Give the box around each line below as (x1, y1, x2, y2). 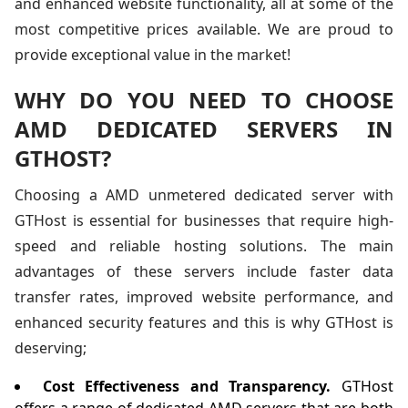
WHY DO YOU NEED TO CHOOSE (15, 85, 393, 115)
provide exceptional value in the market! (15, 45, 291, 65)
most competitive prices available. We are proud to (15, 19, 393, 39)
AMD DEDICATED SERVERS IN (15, 114, 393, 144)
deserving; (15, 338, 87, 358)
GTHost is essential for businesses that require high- (15, 210, 393, 230)
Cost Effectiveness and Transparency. (42, 376, 331, 396)
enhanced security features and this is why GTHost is (15, 312, 393, 332)
